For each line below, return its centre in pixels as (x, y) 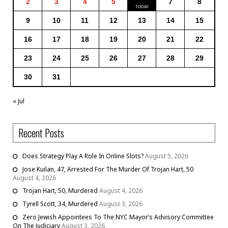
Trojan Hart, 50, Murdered (60, 191)
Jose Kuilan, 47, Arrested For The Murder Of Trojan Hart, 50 (108, 169)
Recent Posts (41, 133)
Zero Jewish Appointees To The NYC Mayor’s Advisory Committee (118, 217)
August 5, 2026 (167, 156)
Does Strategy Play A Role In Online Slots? (83, 156)
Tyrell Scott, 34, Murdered (60, 204)
